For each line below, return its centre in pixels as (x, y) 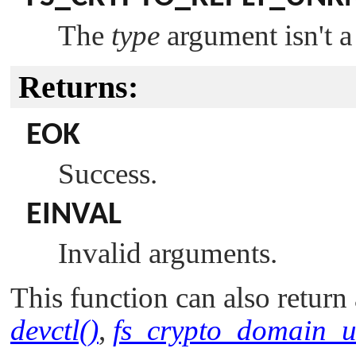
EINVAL (74, 215)
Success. (108, 173)
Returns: (78, 87)
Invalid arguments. (168, 253)
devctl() (54, 330)
